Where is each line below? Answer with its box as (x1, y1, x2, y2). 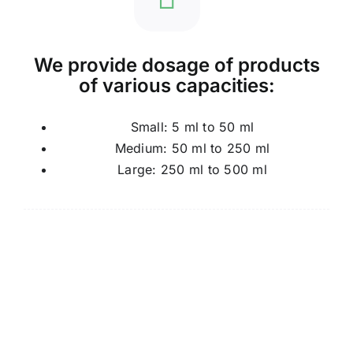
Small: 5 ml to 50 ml (130, 118, 255, 135)
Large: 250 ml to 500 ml (117, 161, 267, 177)
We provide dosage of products (33, 53, 320, 76)
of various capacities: (78, 73, 275, 97)
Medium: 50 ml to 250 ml (114, 139, 270, 156)
